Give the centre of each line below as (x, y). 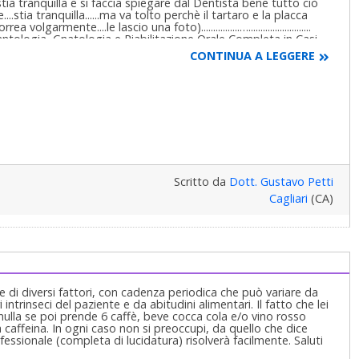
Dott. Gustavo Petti (281, 181)
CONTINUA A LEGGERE (252, 56)
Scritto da (201, 181)
